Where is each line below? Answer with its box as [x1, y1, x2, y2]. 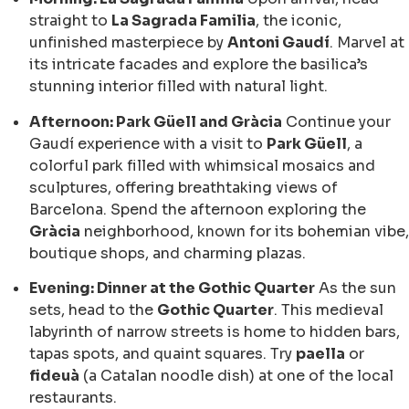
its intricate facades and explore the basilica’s [29, 55, 368, 75]
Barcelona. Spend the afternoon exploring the [29, 199, 366, 219]
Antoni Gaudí [227, 33, 330, 53]
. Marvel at [330, 33, 404, 53]
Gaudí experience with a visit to [29, 133, 267, 153]
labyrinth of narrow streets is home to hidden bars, [29, 322, 400, 342]
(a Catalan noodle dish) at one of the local [79, 366, 393, 386]
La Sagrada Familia [111, 11, 256, 31]
